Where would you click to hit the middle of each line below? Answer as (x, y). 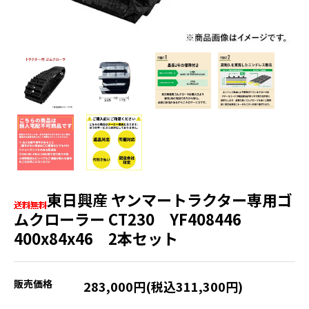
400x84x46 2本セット (96, 238)
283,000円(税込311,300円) (163, 287)
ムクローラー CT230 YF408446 (135, 219)
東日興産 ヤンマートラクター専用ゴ (170, 200)
